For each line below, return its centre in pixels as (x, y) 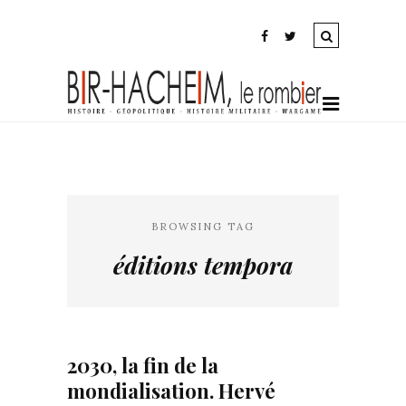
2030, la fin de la (143, 365)
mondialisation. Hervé (171, 391)
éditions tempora (203, 265)
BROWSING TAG (203, 227)
